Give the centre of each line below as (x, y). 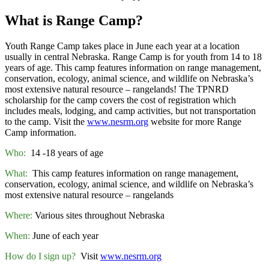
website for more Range (195, 122)
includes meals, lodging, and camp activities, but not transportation (130, 111)
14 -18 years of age (65, 153)
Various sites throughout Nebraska (100, 216)
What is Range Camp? (74, 21)
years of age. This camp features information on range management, (133, 68)
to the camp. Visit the (46, 122)
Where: (20, 216)
